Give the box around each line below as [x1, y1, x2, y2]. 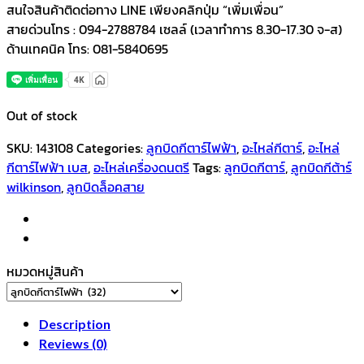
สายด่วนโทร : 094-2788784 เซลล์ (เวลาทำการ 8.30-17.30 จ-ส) [6, 19, 342, 39]
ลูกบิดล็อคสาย [67, 176, 145, 197]
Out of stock [6, 105, 78, 125]
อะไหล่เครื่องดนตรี [93, 157, 189, 177]
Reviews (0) [39, 335, 107, 351]
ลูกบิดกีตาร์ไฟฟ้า [146, 137, 236, 158]
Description [39, 315, 110, 331]
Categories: [76, 137, 146, 158]
